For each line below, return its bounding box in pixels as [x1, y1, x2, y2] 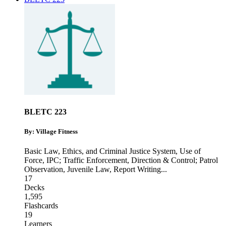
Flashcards [24, 201, 58, 210]
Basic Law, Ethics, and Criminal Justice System [24, 147, 176, 156]
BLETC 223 [24, 107, 67, 116]
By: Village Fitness [24, 128, 78, 136]
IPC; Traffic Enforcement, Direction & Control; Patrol [46, 156, 218, 165]
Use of [180, 147, 201, 156]
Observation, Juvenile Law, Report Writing [24, 165, 161, 174]
